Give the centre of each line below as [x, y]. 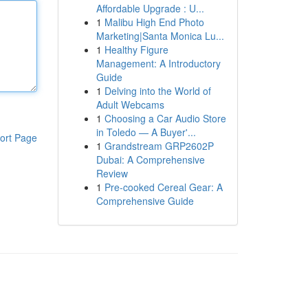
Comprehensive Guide [145, 201]
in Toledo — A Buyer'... [146, 132]
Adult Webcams [130, 104]
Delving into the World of [157, 91]
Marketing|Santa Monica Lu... [160, 36]
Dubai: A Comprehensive [150, 159]
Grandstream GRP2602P [159, 146]
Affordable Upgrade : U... [150, 8]
